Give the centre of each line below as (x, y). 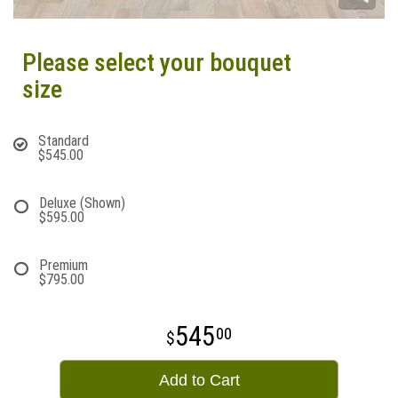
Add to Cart (199, 380)
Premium (64, 265)
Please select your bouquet (157, 63)
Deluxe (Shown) (82, 203)
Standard (64, 141)
